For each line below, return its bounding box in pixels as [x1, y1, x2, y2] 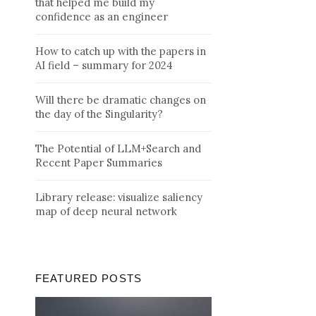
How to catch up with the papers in [35, 44, 206, 58]
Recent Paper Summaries [35, 155, 162, 169]
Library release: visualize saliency [35, 190, 202, 204]
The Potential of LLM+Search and [35, 141, 201, 155]
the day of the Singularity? [35, 107, 163, 121]
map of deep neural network [35, 204, 177, 218]
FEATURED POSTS [35, 272, 142, 284]
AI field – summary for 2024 [35, 58, 173, 72]
